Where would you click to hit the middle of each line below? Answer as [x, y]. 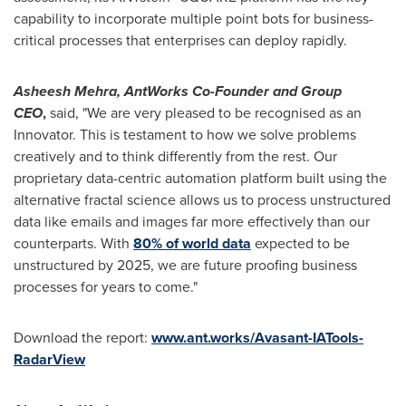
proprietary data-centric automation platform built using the [200, 178]
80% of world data [192, 243]
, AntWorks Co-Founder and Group [229, 91]
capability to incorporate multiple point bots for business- [193, 18]
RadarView [49, 359]
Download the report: [82, 337]
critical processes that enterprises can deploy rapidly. [180, 40]
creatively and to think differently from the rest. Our [175, 156]
